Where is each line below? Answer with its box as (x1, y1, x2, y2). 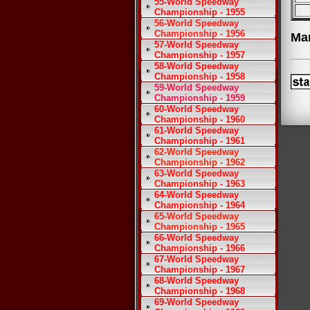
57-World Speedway (154, 39, 239, 50)
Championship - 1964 (154, 200, 245, 210)
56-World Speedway (154, 18, 239, 28)
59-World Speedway (154, 82, 239, 93)
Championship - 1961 (154, 136, 245, 146)
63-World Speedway (154, 168, 239, 179)
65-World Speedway (154, 211, 239, 221)
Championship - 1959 (154, 93, 245, 103)
